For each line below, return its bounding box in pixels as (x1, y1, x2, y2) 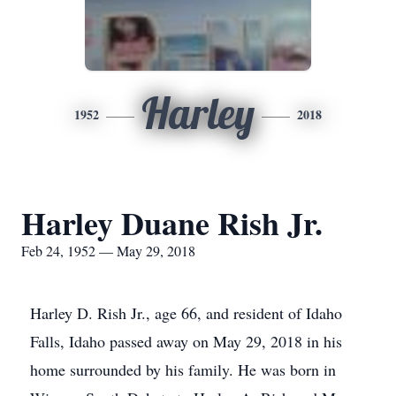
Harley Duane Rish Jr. (21, 200, 323, 246)
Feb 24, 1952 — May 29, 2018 (21, 241, 195, 260)
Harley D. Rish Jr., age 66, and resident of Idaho (30, 302, 342, 324)
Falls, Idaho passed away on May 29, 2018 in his (30, 331, 342, 352)
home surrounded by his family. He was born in (30, 359, 336, 380)
